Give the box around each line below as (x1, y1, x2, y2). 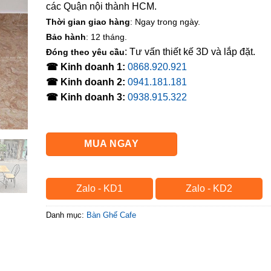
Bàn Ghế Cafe (87, 210, 136, 220)
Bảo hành (46, 32, 86, 42)
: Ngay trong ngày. (130, 17, 200, 27)
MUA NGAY (84, 139, 139, 149)
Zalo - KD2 (185, 183, 232, 194)
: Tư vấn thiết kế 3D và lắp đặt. (125, 47, 255, 57)
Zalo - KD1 (76, 183, 123, 194)
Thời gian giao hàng (46, 17, 130, 27)
